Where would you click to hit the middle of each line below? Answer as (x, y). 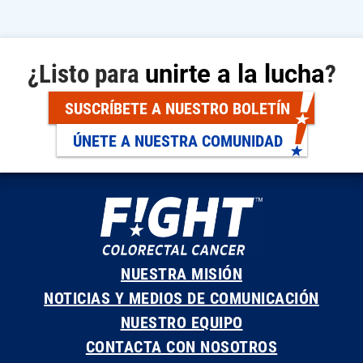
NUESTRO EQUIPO (181, 321)
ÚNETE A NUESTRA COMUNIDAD (177, 141)
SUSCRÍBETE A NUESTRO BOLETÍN (177, 108)
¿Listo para (86, 73)
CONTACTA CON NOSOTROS (181, 346)
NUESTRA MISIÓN (181, 273)
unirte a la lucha (235, 73)
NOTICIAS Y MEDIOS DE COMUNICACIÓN (181, 297)
